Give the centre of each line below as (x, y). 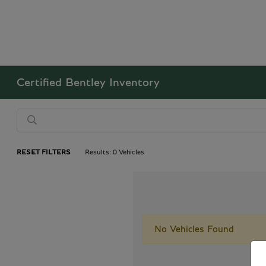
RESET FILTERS (44, 152)
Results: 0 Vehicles (115, 152)
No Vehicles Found (194, 229)
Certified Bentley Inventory (88, 83)
